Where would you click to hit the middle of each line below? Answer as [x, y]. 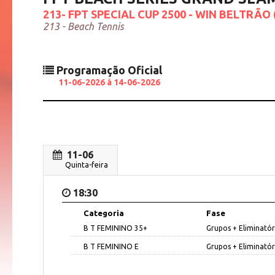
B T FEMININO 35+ [115, 228]
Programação [91, 70]
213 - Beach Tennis [83, 27]
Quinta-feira [87, 165]
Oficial [145, 70]
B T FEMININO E [111, 246]
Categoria [104, 213]
